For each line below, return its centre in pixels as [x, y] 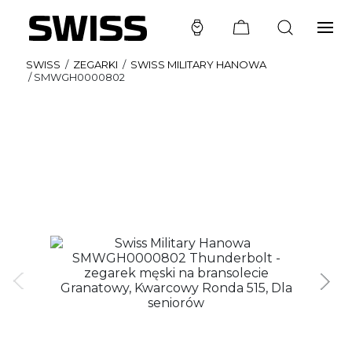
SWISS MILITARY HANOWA [198, 64]
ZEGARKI [95, 64]
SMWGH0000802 [79, 77]
